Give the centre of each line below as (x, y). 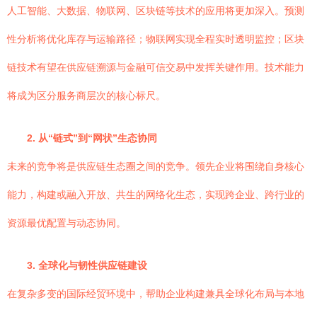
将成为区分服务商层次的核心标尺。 (86, 96)
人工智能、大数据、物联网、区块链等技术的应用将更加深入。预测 (156, 11)
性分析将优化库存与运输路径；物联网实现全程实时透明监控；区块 (156, 39)
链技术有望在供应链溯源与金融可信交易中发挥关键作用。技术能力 (156, 67)
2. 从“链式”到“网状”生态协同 (92, 138)
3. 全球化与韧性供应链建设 (87, 265)
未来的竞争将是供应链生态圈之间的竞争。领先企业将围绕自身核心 (156, 166)
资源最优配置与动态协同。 (67, 223)
